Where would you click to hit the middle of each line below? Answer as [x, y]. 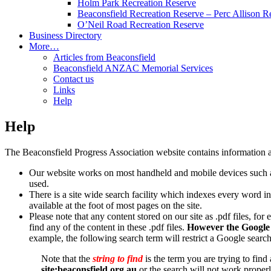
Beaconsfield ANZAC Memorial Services [133, 68]
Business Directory [65, 35]
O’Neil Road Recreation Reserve [141, 24]
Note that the [67, 258]
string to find [119, 258]
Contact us [73, 79]
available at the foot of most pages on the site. [116, 205]
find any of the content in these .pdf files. [108, 227]
